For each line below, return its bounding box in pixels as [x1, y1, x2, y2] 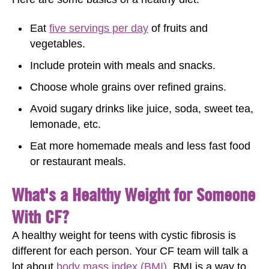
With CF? [12, 205, 69, 228]
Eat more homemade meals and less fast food [30, 140, 250, 152]
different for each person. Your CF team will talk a [12, 244, 248, 257]
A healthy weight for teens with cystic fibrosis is [12, 229, 236, 241]
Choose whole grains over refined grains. [30, 81, 226, 93]
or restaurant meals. [30, 156, 126, 168]
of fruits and [148, 22, 208, 34]
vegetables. [30, 38, 85, 50]
